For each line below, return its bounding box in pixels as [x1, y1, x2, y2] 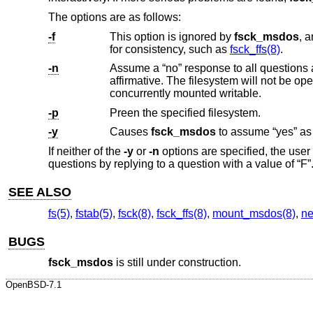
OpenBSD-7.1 [6, 279, 61, 290]
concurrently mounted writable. [109, 87, 261, 100]
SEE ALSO [8, 185, 72, 200]
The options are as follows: [48, 10, 181, 23]
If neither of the [48, 145, 124, 157]
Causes [109, 126, 151, 138]
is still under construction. [112, 256, 241, 269]
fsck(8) [117, 207, 151, 219]
